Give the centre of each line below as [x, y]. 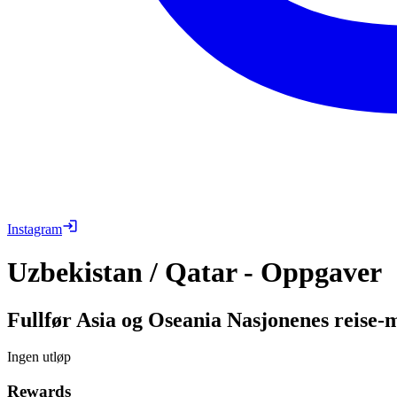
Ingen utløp [39, 357]
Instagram [35, 229]
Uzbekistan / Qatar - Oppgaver [195, 272]
